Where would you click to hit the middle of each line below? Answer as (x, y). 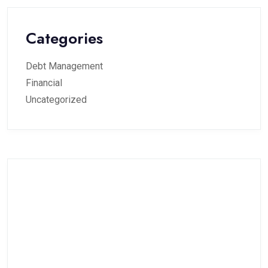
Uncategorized (56, 100)
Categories (64, 38)
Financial (44, 83)
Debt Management (64, 66)
